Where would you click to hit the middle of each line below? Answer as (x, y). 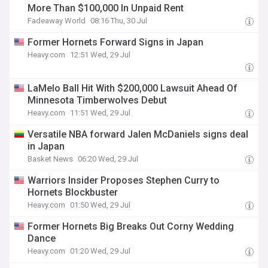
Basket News (51, 159)
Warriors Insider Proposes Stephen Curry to (124, 180)
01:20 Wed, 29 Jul (100, 251)
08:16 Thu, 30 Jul (119, 21)
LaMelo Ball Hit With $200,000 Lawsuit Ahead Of (133, 88)
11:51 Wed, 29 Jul (100, 113)
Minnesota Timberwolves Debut (98, 100)
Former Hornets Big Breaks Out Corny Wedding (131, 226)
